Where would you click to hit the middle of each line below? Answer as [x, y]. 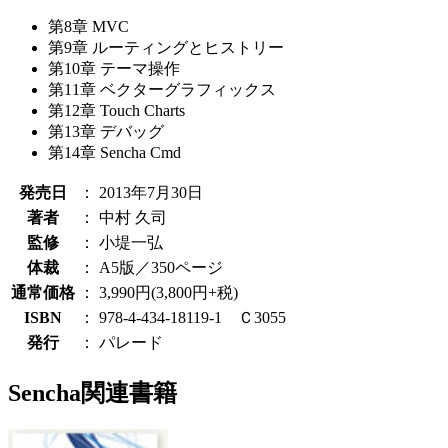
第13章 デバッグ [106, 132]
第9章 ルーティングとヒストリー [166, 48]
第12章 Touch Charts [116, 111]
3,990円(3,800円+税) [168, 293]
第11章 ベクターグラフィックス [162, 90]
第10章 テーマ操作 [114, 69]
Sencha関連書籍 [92, 393]
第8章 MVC [88, 27]
